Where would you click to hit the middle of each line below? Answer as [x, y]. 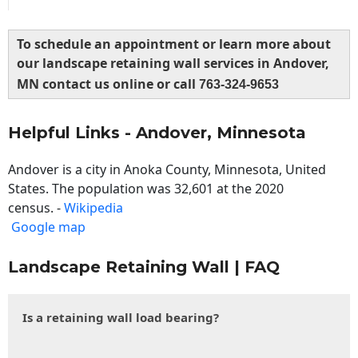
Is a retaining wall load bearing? [121, 318]
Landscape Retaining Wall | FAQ [144, 267]
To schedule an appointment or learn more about [174, 44]
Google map [48, 227]
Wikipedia [93, 208]
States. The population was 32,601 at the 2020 [146, 189]
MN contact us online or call [108, 84]
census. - [36, 208]
